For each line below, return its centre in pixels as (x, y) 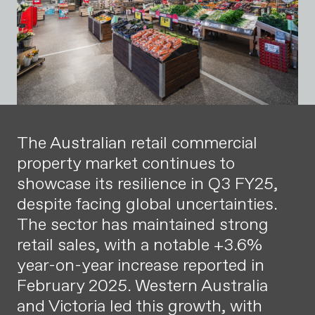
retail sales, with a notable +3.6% (140, 245)
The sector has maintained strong (143, 224)
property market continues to (126, 163)
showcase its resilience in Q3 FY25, (147, 184)
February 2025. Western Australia (142, 285)
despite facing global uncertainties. (147, 204)
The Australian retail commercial (137, 143)
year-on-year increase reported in (141, 265)
